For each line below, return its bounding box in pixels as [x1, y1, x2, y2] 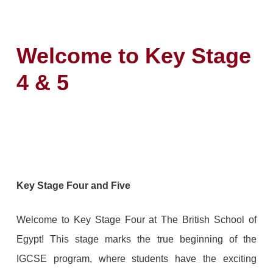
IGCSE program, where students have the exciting [16, 253, 257, 264]
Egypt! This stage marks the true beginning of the [16, 233, 257, 244]
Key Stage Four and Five [16, 180, 130, 191]
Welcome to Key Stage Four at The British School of [16, 214, 257, 225]
